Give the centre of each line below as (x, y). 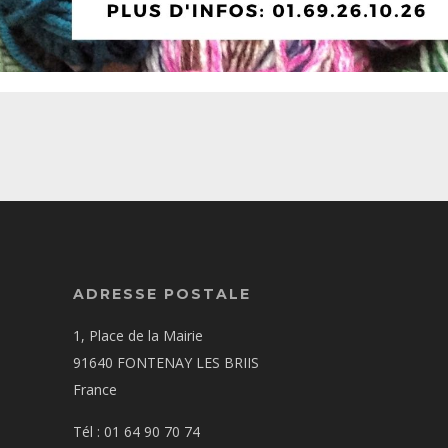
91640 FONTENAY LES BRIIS (166, 362)
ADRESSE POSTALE (162, 293)
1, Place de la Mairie (138, 335)
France (95, 389)
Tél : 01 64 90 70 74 (137, 431)
